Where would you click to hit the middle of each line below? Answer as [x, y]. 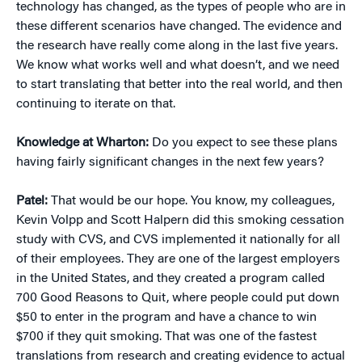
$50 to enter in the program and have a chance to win [166, 318]
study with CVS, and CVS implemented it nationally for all [178, 240]
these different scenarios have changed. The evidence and [179, 27]
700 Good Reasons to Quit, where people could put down [178, 299]
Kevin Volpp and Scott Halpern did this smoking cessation [180, 221]
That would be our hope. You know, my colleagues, [193, 202]
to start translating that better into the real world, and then [179, 85]
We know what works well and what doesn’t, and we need [178, 66]
